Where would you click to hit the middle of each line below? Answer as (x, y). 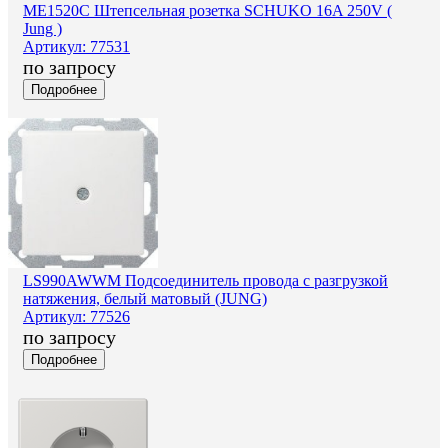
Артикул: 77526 (76, 316)
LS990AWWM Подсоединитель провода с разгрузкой (205, 280)
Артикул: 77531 (76, 46)
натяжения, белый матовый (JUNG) (145, 298)
